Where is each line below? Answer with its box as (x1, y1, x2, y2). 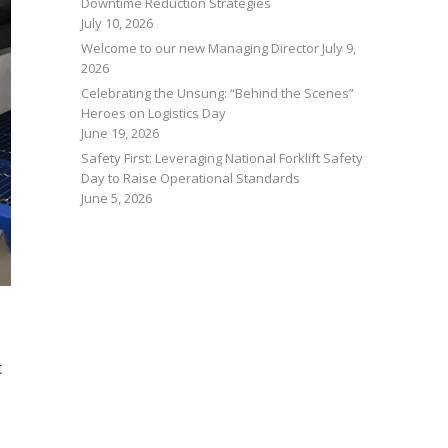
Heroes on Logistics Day (81, 104, 229, 122)
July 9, (322, 39, 356, 57)
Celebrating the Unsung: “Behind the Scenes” (81, 84, 354, 102)
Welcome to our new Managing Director (81, 39, 319, 57)
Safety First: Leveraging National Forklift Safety (81, 149, 363, 167)
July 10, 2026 (81, 14, 153, 32)
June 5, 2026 (81, 189, 152, 207)
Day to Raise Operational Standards (81, 169, 300, 187)
